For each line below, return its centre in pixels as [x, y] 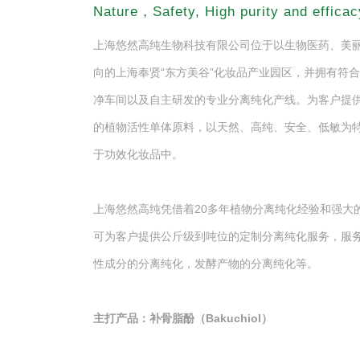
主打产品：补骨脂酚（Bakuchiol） [182, 318]
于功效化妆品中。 [138, 154]
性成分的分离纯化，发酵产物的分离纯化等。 [205, 264]
